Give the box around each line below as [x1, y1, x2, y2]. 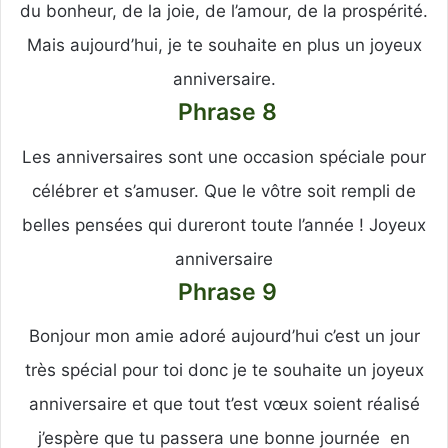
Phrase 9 [171, 277, 277, 306]
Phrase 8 [171, 98, 277, 127]
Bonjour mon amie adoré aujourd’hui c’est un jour [28, 326, 420, 347]
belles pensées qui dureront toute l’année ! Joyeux [22, 214, 426, 235]
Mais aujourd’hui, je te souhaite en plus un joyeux [26, 35, 422, 56]
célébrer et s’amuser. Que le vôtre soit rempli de [32, 180, 416, 201]
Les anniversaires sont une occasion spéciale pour [22, 146, 426, 167]
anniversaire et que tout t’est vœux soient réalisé [28, 394, 420, 415]
